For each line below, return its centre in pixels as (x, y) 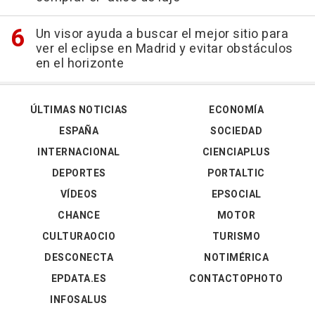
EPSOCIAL (236, 195)
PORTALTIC (236, 174)
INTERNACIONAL (79, 153)
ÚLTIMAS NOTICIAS (79, 110)
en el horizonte (79, 64)
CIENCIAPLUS (236, 153)
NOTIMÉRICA (236, 258)
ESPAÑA (79, 131)
